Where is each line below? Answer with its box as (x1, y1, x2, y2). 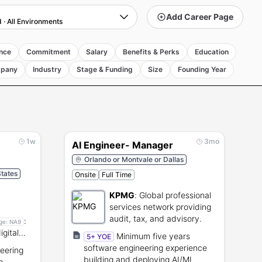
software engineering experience (84, 243, 207, 253)
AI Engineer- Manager (72, 139, 173, 151)
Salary (86, 47, 108, 56)
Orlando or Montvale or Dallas (84, 155, 184, 164)
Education (195, 47, 229, 56)
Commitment (26, 47, 71, 56)
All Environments (7, 17, 63, 26)
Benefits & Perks (123, 47, 180, 56)
